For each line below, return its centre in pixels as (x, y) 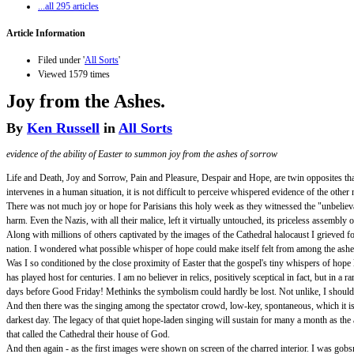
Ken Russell (63, 128)
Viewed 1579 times (74, 74)
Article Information (46, 33)
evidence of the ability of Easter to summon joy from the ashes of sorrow (142, 154)
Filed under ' (61, 60)
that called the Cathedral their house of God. (88, 334)
